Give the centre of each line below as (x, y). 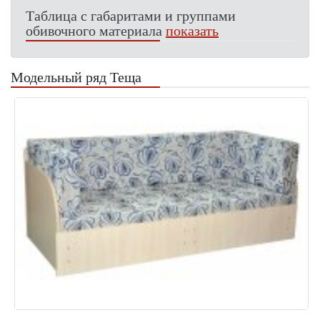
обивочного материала (96, 31)
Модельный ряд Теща (76, 77)
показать (192, 31)
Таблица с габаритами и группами (131, 16)
